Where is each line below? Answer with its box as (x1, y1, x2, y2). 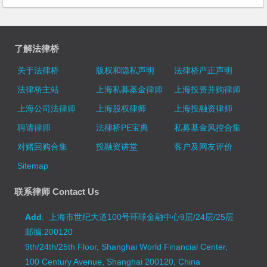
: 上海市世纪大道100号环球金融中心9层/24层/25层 (42, 212, 234, 222)
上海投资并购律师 (173, 84, 241, 94)
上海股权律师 (95, 103, 146, 113)
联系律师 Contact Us (14, 186, 100, 197)
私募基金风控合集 (173, 122, 241, 132)
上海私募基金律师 (95, 84, 163, 94)
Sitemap (17, 160, 49, 170)
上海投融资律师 (173, 103, 232, 113)
